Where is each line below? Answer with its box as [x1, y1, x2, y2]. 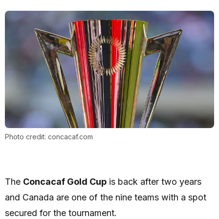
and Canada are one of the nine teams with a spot [5, 192, 206, 203]
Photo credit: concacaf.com [5, 132, 93, 141]
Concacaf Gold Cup [23, 176, 107, 187]
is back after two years [107, 176, 201, 187]
